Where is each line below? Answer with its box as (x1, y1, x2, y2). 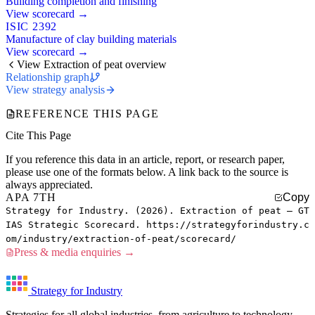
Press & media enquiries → (14, 245, 135, 258)
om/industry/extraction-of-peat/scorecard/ (6, 233, 236, 244)
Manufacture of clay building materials (6, 32, 176, 45)
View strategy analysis (6, 83, 105, 96)
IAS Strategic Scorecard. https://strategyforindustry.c (6, 219, 309, 230)
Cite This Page (6, 129, 71, 141)
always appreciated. (6, 178, 93, 191)
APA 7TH (6, 191, 56, 203)
